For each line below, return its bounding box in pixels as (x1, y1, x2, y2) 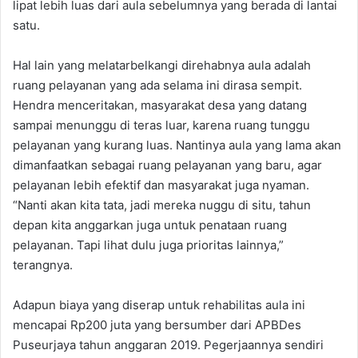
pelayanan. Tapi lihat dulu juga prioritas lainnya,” (13, 237, 284, 253)
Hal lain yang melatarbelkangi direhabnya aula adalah (13, 57, 311, 73)
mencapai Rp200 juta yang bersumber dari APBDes (13, 316, 301, 332)
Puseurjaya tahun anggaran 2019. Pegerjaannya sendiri (13, 336, 324, 352)
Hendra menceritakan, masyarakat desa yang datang (13, 97, 307, 113)
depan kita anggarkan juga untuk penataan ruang (13, 217, 287, 233)
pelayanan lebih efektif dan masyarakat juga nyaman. (13, 177, 309, 193)
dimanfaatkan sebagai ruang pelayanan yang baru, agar (13, 157, 322, 173)
